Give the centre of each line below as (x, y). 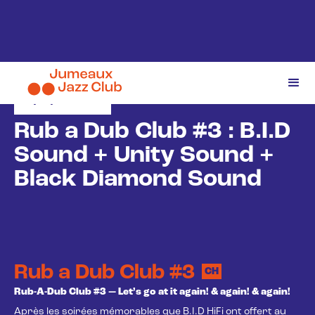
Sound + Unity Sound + (144, 156)
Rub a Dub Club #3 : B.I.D (152, 132)
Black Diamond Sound (138, 180)
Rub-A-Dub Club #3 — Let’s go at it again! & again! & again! (152, 292)
